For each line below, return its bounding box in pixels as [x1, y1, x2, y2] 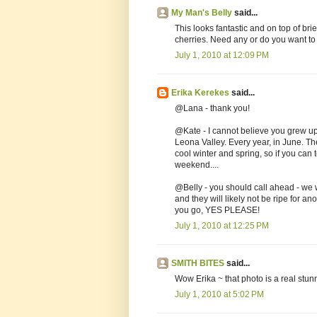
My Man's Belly [171, 8, 232, 18]
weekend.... [175, 160, 219, 171]
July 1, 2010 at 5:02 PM [175, 289, 264, 300]
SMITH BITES [171, 258, 224, 269]
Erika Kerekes [171, 88, 229, 98]
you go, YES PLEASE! [175, 205, 260, 216]
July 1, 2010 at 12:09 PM [175, 50, 269, 61]
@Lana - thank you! [175, 103, 250, 114]
